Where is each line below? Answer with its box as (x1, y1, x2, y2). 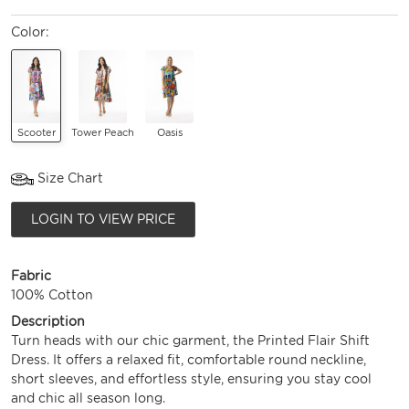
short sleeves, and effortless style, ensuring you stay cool (11, 371, 372, 386)
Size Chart (34, 170, 103, 185)
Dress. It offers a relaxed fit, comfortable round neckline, (11, 351, 366, 367)
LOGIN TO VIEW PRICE (31, 211, 175, 226)
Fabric (11, 267, 51, 283)
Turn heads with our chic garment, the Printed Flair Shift (11, 332, 370, 348)
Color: (11, 24, 49, 39)
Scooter (16, 125, 56, 139)
